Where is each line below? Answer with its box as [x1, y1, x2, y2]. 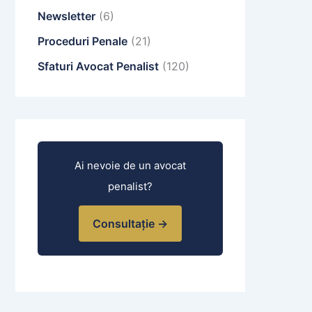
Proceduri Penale [38, 34, 127, 49]
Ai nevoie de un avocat [75, 159, 186, 173]
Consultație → [93, 217, 168, 231]
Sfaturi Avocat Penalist [38, 59, 159, 74]
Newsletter [38, 9, 95, 24]
